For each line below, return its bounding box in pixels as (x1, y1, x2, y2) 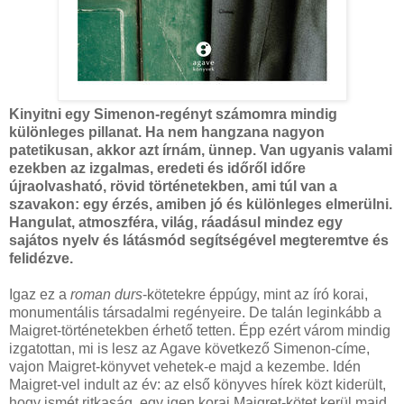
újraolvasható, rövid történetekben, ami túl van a (9, 178, 337, 194)
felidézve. (9, 250, 73, 266)
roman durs (70, 286, 142, 302)
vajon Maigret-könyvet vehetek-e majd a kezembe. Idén (9, 358, 361, 374)
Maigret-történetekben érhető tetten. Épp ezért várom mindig (9, 322, 390, 338)
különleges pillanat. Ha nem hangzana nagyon (9, 124, 325, 140)
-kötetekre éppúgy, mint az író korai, (142, 286, 368, 302)
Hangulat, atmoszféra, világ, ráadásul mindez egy (9, 214, 343, 230)
